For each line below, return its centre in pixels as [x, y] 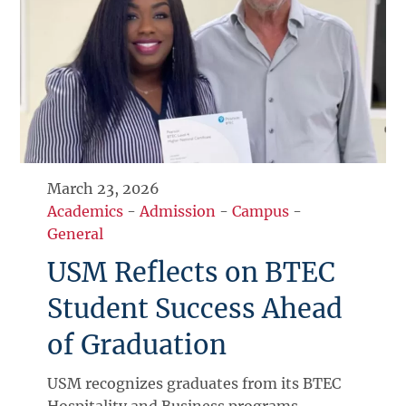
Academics [86, 212]
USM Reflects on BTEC [192, 273]
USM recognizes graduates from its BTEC [194, 384]
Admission [178, 212]
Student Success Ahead [195, 309]
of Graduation [137, 346]
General [76, 234]
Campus [261, 212]
